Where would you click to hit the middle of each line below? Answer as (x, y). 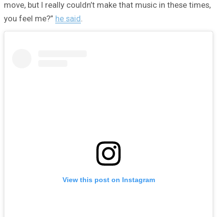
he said (68, 18)
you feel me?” (30, 18)
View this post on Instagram (108, 180)
